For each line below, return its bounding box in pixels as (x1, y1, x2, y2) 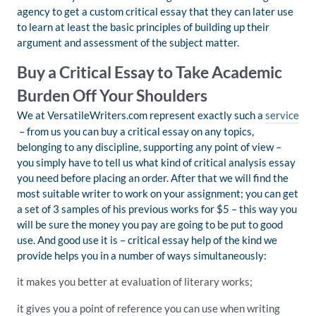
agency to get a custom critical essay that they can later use (17, 5, 293, 18)
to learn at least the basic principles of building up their (17, 20, 269, 33)
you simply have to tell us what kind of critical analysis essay (17, 156, 296, 169)
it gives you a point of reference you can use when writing (17, 302, 280, 315)
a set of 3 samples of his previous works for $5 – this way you (17, 202, 297, 215)
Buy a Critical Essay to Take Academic (17, 63, 282, 82)
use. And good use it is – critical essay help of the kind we (17, 233, 277, 246)
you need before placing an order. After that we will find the (17, 171, 288, 184)
